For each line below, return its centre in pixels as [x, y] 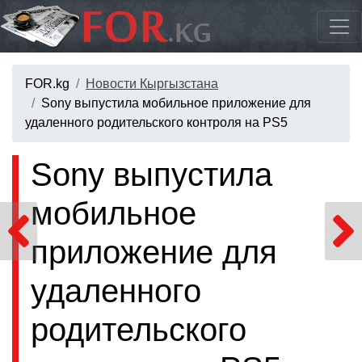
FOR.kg [47, 84]
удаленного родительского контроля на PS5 [156, 123]
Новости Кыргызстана [152, 84]
